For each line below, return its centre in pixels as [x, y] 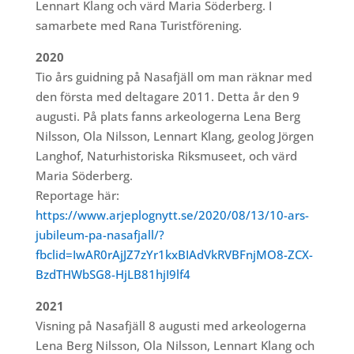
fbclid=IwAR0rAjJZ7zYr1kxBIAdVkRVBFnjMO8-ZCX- [174, 254]
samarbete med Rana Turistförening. [138, 25]
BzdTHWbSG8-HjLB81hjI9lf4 [113, 274]
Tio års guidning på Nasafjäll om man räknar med [173, 76]
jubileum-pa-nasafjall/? [100, 234]
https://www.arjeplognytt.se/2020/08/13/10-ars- [172, 215]
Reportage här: [77, 195]
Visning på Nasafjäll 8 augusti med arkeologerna [171, 325]
